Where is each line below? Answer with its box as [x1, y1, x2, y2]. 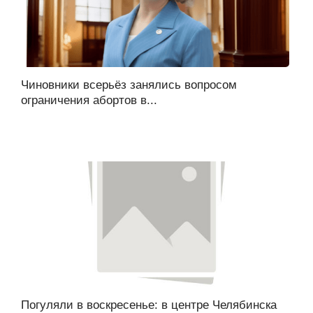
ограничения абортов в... [21, 93, 157, 107]
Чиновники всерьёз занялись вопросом [21, 78, 237, 92]
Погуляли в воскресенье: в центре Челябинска [21, 298, 277, 312]
